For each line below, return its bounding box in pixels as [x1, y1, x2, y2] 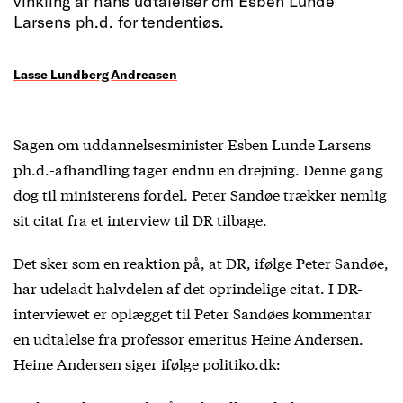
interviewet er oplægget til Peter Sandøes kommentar [13, 302, 372, 323]
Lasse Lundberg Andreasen [13, 66, 177, 82]
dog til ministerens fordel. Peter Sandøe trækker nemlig [13, 184, 387, 204]
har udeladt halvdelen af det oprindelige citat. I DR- [13, 277, 363, 298]
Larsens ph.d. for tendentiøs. [13, 12, 224, 31]
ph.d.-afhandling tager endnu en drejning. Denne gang [13, 158, 383, 179]
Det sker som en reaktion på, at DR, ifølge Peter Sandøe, [13, 252, 389, 273]
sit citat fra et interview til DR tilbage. [13, 209, 267, 229]
